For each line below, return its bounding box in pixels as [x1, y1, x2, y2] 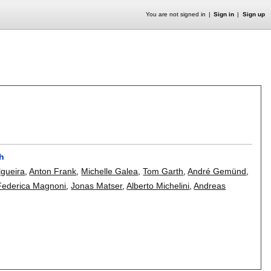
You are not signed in [145, 11, 206, 18]
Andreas [194, 180, 226, 191]
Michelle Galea [81, 166, 139, 176]
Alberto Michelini [126, 180, 190, 191]
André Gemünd [188, 166, 247, 176]
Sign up [242, 11, 265, 18]
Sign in [214, 11, 235, 18]
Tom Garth [143, 166, 184, 176]
